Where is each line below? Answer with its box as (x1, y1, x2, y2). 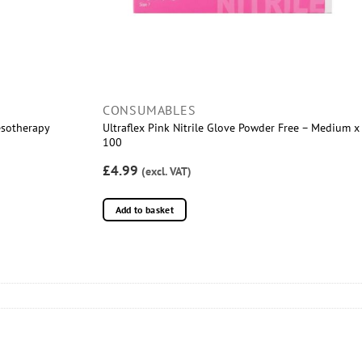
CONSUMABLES (102, 101, 196, 118)
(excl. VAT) (141, 163, 192, 179)
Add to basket (115, 204, 175, 217)
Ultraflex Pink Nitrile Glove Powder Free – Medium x (102, 119, 360, 135)
